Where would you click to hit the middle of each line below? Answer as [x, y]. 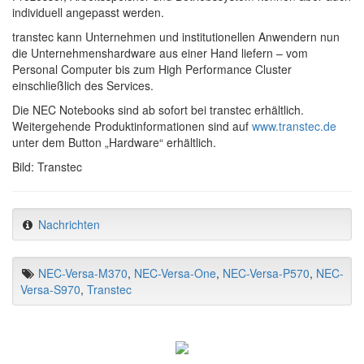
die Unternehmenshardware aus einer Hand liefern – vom [160, 52]
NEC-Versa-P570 [266, 273]
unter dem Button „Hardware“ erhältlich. [114, 142]
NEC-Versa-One [175, 273]
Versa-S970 [50, 289]
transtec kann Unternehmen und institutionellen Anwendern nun [176, 36]
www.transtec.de [294, 126]
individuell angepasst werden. [88, 12]
